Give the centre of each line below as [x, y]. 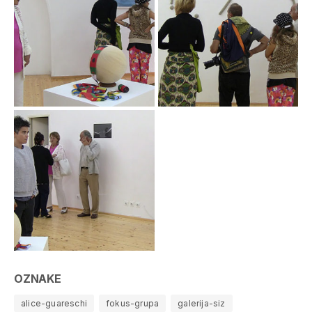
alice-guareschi [54, 303]
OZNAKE [38, 278]
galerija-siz [202, 303]
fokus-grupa [133, 303]
